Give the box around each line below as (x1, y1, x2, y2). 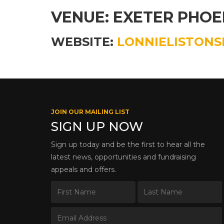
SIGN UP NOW (51, 118, 143, 134)
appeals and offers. (51, 164, 116, 174)
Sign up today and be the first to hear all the (51, 139, 205, 149)
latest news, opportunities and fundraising (51, 152, 196, 161)
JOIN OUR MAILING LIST (51, 107, 129, 115)
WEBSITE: (51, 34, 117, 49)
